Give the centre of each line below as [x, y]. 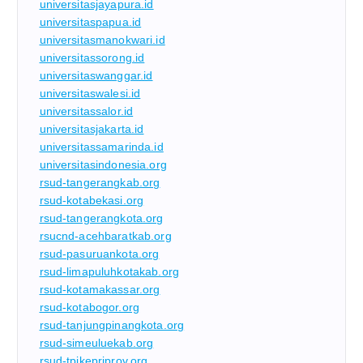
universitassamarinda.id [101, 147]
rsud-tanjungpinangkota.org [112, 325]
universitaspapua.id [90, 22]
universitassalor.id [86, 111]
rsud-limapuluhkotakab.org [109, 272]
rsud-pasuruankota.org [99, 254]
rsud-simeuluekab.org [96, 343]
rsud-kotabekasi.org [92, 201]
